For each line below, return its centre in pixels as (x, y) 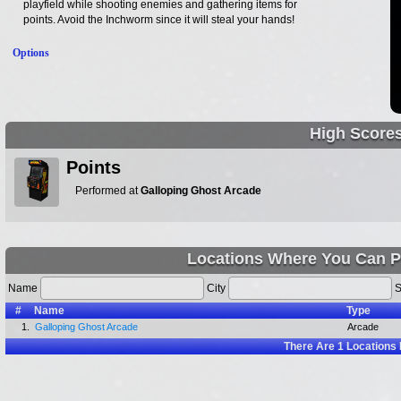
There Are (311, 346)
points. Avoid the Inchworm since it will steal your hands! (159, 20)
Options (31, 53)
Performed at (108, 191)
